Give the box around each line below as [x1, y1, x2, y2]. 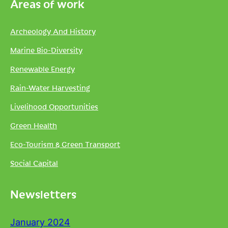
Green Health [10, 120, 57, 130]
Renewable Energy [10, 64, 75, 74]
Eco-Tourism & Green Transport [10, 139, 120, 149]
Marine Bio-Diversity [10, 45, 82, 55]
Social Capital [10, 158, 58, 168]
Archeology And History [10, 26, 96, 36]
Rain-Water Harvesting [10, 82, 90, 93]
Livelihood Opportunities [10, 101, 98, 111]
